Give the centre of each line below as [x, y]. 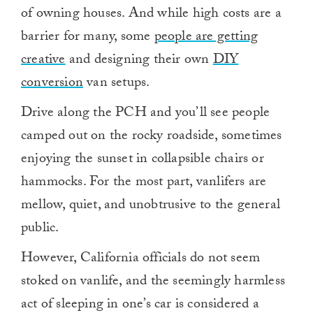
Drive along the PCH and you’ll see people [146, 114]
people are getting [206, 38]
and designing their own [139, 61]
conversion [52, 84]
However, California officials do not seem [141, 260]
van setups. [116, 84]
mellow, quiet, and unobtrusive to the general [151, 206]
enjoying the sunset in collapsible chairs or [143, 160]
